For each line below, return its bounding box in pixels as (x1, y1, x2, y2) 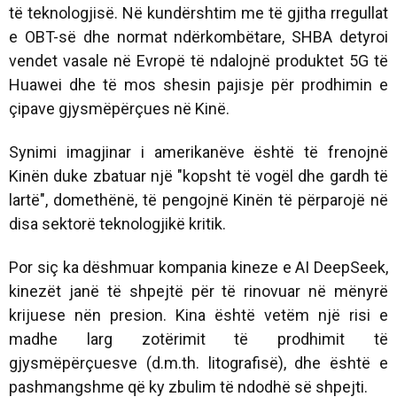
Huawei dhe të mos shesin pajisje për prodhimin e (9, 74, 388, 94)
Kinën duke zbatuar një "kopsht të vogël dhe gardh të (9, 166, 388, 185)
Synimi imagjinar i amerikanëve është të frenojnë (9, 142, 388, 161)
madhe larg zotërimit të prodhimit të (9, 329, 388, 348)
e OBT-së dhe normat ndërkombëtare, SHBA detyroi (9, 27, 388, 46)
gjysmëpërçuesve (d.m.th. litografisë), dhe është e (9, 353, 388, 372)
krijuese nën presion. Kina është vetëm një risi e (9, 305, 388, 324)
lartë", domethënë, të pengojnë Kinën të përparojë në (9, 190, 388, 209)
